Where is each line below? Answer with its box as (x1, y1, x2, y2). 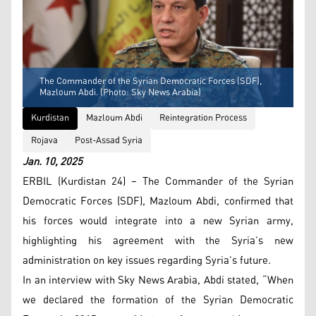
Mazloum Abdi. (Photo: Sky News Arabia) (39, 83, 201, 102)
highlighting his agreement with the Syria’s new (23, 230, 293, 251)
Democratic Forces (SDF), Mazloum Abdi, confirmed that (23, 190, 293, 212)
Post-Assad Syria (75, 131, 142, 150)
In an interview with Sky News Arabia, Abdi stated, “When (23, 269, 293, 291)
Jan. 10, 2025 (23, 151, 83, 172)
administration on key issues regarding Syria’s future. (23, 250, 271, 271)
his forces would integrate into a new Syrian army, (23, 210, 293, 231)
